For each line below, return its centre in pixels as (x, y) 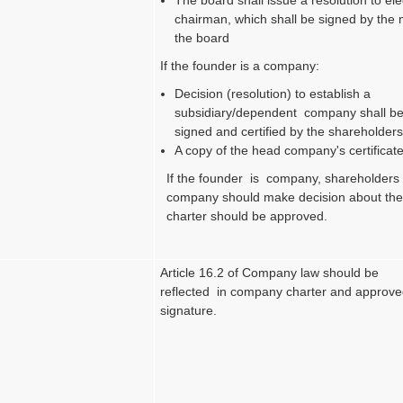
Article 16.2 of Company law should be (270, 272)
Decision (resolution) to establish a (273, 93)
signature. (189, 310)
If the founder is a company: (240, 65)
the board (204, 37)
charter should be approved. (247, 215)
